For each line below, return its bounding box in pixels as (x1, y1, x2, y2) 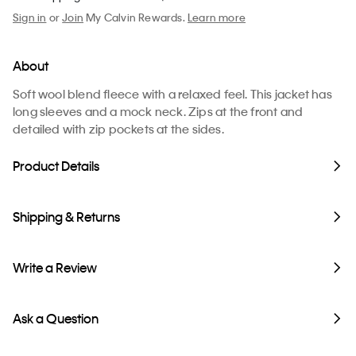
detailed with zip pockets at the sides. (13, 120, 224, 137)
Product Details (13, 157, 99, 174)
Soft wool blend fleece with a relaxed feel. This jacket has (13, 85, 332, 102)
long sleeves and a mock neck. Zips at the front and (13, 103, 304, 119)
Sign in (13, 10, 47, 24)
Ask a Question (13, 309, 99, 327)
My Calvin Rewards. (83, 10, 188, 24)
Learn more (188, 10, 246, 24)
